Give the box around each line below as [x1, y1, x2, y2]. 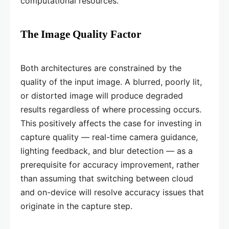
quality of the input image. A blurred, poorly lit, [20, 76, 202, 87]
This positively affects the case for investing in [20, 118, 201, 128]
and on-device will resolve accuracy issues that [20, 187, 204, 197]
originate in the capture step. [20, 200, 132, 211]
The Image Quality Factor [20, 28, 141, 40]
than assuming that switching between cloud [20, 173, 193, 184]
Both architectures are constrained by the [20, 62, 181, 73]
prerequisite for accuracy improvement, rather [20, 159, 199, 170]
